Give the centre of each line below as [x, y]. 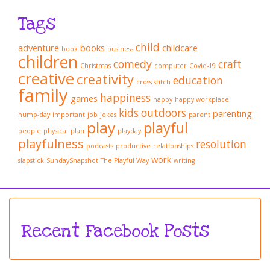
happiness [125, 98]
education [198, 80]
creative [46, 79]
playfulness [51, 144]
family [43, 96]
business [120, 49]
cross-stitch [153, 82]
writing [184, 161]
